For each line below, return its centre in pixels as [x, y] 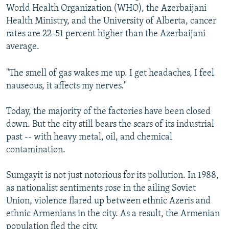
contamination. [36, 150]
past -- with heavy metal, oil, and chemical [89, 138]
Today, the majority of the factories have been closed [108, 112]
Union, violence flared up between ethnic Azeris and [108, 201]
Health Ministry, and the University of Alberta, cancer [111, 21]
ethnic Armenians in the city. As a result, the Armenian [113, 214]
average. [23, 47]
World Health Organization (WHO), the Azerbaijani [106, 9]
